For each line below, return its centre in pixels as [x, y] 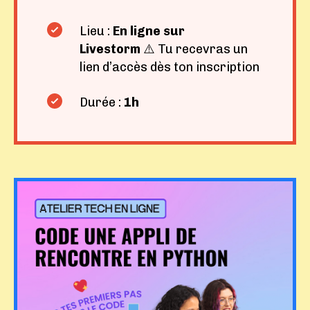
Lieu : [95, 31]
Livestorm [111, 49]
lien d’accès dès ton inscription [170, 67]
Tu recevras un [203, 49]
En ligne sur [147, 31]
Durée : [102, 102]
